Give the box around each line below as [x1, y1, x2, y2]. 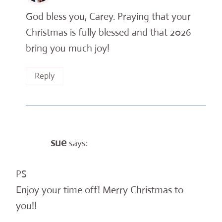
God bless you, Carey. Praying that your [26, 10, 191, 23]
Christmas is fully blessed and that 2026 [26, 26, 191, 39]
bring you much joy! [26, 42, 110, 55]
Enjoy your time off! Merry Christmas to [16, 183, 183, 196]
